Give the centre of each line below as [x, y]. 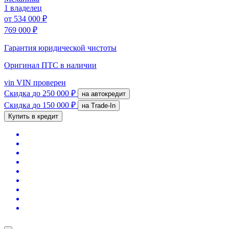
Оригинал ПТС [32, 65]
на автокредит [108, 94]
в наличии [78, 65]
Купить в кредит [33, 116]
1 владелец [23, 8]
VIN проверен [40, 82]
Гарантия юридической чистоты [60, 48]
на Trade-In [103, 105]
